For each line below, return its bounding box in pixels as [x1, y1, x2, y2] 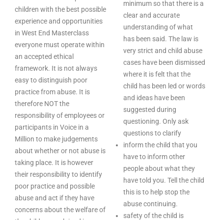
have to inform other [123, 153, 185, 161]
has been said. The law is [123, 35, 198, 43]
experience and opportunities [15, 17, 103, 25]
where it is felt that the [123, 70, 191, 78]
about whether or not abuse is [15, 147, 106, 155]
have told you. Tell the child [123, 176, 204, 184]
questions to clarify [123, 129, 181, 137]
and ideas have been [123, 94, 185, 102]
